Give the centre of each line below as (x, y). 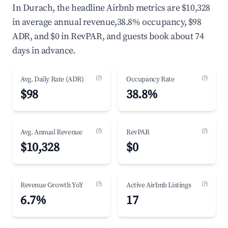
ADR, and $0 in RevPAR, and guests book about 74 (108, 36)
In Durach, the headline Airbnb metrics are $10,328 (111, 8)
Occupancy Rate (150, 79)
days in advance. (44, 51)
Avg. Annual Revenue (51, 132)
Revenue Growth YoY (52, 185)
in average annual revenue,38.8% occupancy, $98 (107, 22)
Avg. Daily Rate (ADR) (52, 79)
